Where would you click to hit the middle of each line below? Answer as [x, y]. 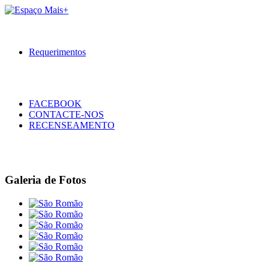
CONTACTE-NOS [66, 115]
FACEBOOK [55, 104]
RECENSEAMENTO [72, 125]
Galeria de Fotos [45, 180]
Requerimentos [57, 52]
